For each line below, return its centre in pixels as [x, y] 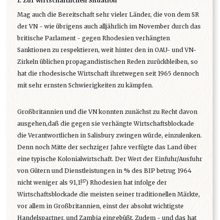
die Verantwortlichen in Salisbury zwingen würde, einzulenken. [110, 136]
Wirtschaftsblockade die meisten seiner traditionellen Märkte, [109, 194]
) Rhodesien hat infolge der [126, 183]
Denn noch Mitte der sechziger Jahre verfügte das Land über [107, 147]
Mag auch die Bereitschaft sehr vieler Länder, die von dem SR [108, 15]
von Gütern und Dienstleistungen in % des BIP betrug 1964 [104, 171]
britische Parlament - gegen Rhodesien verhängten [94, 38]
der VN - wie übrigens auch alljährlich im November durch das [109, 27]
